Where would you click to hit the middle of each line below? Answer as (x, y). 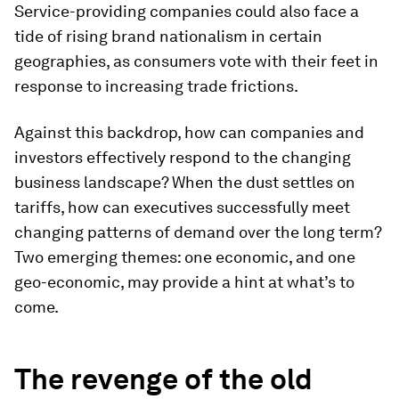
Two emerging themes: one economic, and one (185, 257)
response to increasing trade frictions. (156, 86)
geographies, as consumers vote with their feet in (196, 61)
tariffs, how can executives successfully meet (182, 207)
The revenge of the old (163, 379)
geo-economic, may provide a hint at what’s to (184, 282)
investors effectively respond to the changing (183, 157)
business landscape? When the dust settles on (185, 182)
